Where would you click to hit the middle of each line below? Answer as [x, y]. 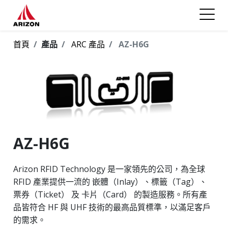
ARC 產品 [88, 44]
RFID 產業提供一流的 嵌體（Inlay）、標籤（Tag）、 [110, 181]
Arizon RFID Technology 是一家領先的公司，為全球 [109, 169]
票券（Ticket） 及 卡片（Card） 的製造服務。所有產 [110, 194]
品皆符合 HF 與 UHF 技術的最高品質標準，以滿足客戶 [112, 207]
